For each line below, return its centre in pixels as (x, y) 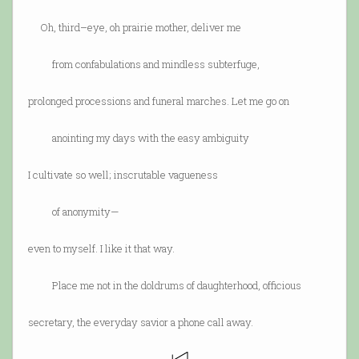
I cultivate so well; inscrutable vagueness (123, 174)
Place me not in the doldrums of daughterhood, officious (164, 285)
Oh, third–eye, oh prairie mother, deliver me (134, 27)
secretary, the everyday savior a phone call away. (140, 322)
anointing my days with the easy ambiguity (138, 137)
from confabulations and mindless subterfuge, (143, 64)
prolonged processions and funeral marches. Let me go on (158, 101)
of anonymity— (73, 211)
